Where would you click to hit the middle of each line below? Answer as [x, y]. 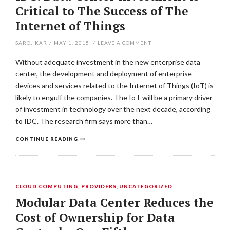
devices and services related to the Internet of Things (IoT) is [114, 85]
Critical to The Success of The [102, 11]
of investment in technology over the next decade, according [113, 109]
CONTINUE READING [47, 139]
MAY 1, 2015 [71, 43]
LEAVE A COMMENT [124, 43]
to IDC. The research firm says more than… [84, 121]
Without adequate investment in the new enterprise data [108, 62]
